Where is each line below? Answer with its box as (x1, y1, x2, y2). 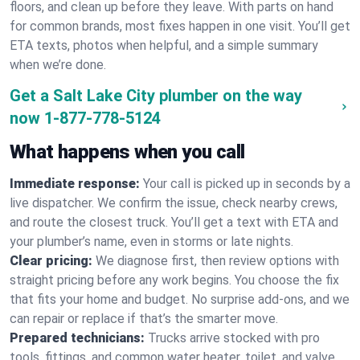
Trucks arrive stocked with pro (148, 330, 320, 346)
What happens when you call (10, 141, 245, 163)
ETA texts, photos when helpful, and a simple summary (10, 38, 318, 53)
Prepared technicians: (10, 330, 145, 346)
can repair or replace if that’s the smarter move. (10, 311, 278, 326)
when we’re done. (10, 57, 106, 72)
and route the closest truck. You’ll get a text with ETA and (10, 215, 338, 230)
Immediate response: (10, 176, 140, 191)
